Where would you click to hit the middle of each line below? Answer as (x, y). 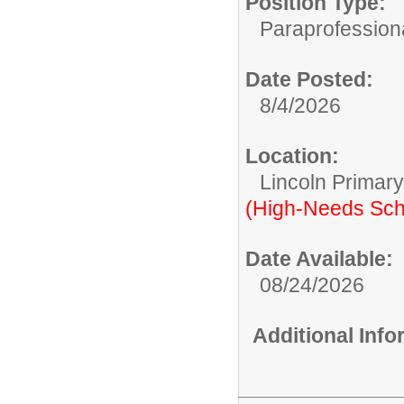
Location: (292, 156)
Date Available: (319, 258)
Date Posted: (309, 79)
